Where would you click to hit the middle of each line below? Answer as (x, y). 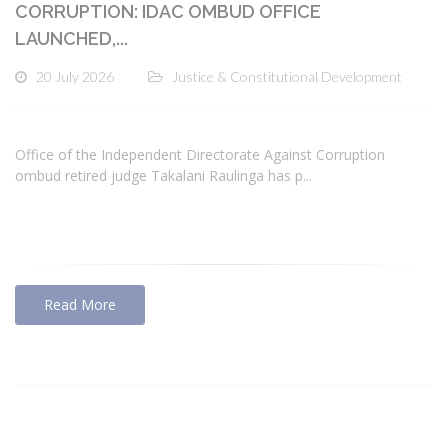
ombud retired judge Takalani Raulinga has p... (163, 176)
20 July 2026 (75, 76)
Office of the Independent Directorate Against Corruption (200, 155)
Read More (80, 305)
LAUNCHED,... (71, 38)
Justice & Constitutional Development (287, 76)
